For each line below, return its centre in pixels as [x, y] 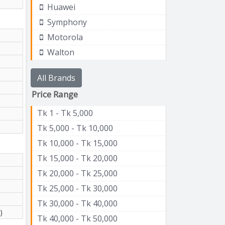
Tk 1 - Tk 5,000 [65, 113]
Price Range [55, 94]
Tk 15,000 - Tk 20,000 [77, 158]
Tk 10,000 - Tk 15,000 [77, 143]
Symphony [66, 22]
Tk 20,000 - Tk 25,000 [77, 173]
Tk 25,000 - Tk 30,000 [77, 188]
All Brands [56, 78]
